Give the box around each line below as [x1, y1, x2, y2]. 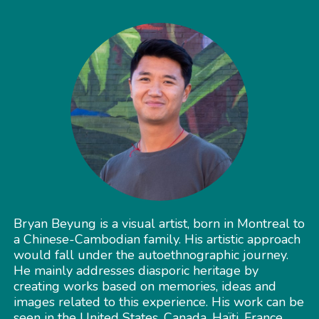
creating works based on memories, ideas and [13, 277, 276, 295]
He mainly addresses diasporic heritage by [13, 261, 258, 279]
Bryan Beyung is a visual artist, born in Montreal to [13, 214, 305, 232]
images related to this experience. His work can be [13, 293, 304, 310]
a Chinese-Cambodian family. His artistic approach [13, 230, 300, 248]
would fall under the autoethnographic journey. [13, 246, 288, 263]
